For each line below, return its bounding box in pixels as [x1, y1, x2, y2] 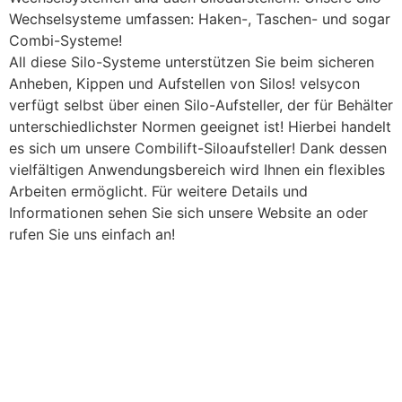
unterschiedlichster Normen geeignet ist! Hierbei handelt [9, 118, 391, 136]
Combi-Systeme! [9, 31, 122, 50]
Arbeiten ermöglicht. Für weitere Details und [9, 182, 308, 201]
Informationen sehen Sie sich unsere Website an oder [9, 204, 368, 223]
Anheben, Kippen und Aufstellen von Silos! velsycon [9, 74, 360, 93]
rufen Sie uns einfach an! [9, 225, 175, 244]
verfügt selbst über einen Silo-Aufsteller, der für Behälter [9, 96, 393, 115]
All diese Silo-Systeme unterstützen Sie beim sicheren [9, 53, 374, 72]
